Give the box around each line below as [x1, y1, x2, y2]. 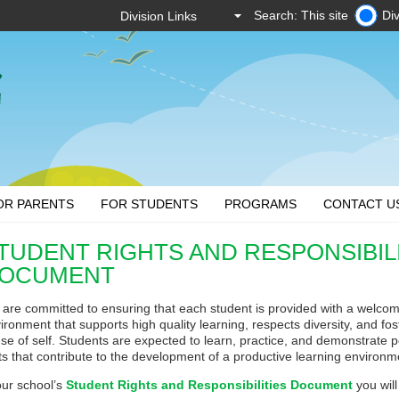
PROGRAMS [224, 197, 297, 211]
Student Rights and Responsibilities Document [66, 378, 354, 392]
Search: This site [254, 8, 348, 22]
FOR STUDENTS [101, 197, 199, 211]
